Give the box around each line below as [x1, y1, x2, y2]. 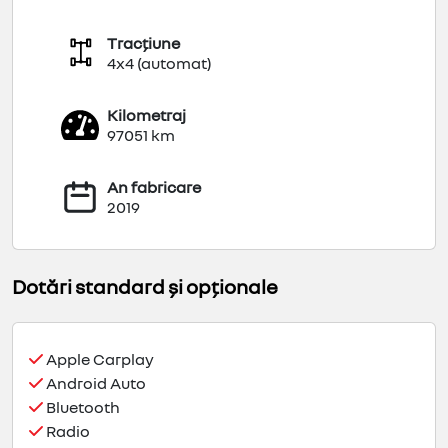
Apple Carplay [43, 349, 154, 370]
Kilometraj [107, 105, 186, 126]
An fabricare [107, 177, 201, 198]
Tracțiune [107, 33, 180, 54]
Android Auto [43, 373, 146, 394]
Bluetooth [43, 397, 120, 418]
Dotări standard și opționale [12, 274, 278, 299]
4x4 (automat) [107, 53, 212, 74]
